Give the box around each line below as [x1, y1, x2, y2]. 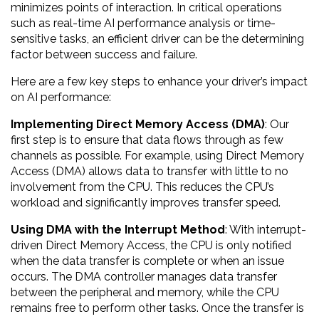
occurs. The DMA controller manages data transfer [11, 270, 277, 284]
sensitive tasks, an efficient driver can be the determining [11, 32, 304, 46]
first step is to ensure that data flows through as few [11, 133, 283, 147]
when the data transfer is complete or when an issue [11, 254, 284, 268]
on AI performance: [11, 90, 111, 105]
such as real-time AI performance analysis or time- [11, 16, 276, 31]
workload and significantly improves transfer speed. [11, 196, 281, 210]
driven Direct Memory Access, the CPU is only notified [11, 239, 291, 253]
